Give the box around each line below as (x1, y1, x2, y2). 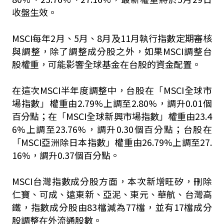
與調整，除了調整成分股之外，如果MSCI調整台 (11, 44, 212, 57)
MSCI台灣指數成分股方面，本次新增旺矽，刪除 (11, 174, 212, 187)
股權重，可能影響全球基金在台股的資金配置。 (11, 57, 201, 70)
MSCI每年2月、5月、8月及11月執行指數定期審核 (11, 31, 212, 44)
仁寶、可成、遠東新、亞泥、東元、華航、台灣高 (11, 187, 212, 200)
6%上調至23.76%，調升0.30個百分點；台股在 (11, 122, 212, 135)
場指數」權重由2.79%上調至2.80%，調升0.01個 (11, 96, 212, 109)
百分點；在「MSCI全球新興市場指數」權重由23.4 (11, 109, 212, 122)
